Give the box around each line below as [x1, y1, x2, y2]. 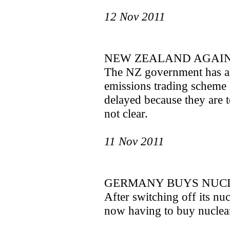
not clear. [104, 107, 148, 120]
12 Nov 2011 [104, 10, 165, 23]
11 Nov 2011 [104, 135, 164, 148]
